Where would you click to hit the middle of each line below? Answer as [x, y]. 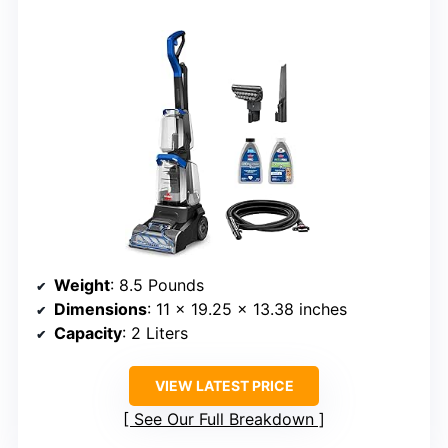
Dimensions [100, 309]
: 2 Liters [155, 333]
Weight [82, 285]
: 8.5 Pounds [157, 285]
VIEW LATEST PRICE [224, 386]
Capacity [88, 333]
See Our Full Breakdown [224, 419]
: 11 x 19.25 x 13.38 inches [247, 309]
